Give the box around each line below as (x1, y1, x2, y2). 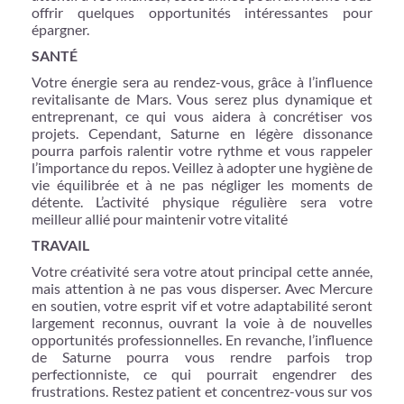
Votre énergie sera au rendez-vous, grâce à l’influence (32, 72, 372, 90)
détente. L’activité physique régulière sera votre (32, 192, 372, 210)
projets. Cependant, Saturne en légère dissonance (32, 124, 372, 142)
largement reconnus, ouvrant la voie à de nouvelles (32, 313, 372, 331)
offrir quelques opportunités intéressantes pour (32, 3, 372, 21)
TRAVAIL (32, 235, 89, 253)
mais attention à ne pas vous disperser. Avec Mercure (32, 279, 372, 297)
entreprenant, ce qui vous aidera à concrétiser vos (32, 106, 372, 124)
